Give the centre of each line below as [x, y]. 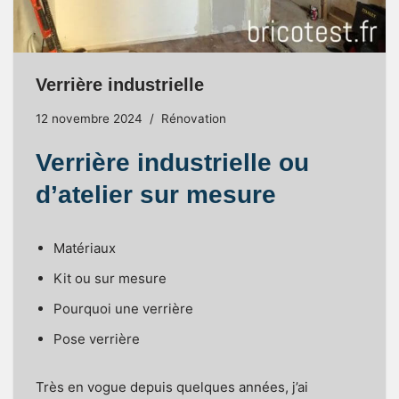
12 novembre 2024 [89, 118]
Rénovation [194, 118]
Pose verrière [97, 338]
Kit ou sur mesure [110, 278]
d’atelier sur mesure [156, 194]
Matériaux [85, 248]
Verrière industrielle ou [172, 162]
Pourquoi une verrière [123, 308]
